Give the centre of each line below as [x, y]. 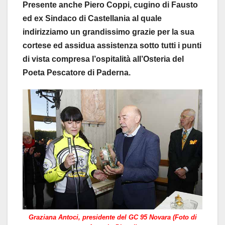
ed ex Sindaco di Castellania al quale [92, 18]
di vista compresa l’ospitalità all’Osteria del [103, 59]
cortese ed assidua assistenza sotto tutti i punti [112, 45]
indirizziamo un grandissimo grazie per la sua [108, 32]
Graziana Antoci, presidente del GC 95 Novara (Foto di [113, 217]
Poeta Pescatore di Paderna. [77, 72]
